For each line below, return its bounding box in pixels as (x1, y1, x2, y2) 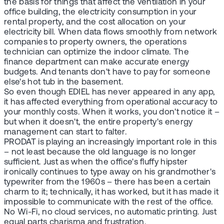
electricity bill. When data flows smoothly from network (4, 27, 217, 36)
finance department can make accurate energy (4, 57, 189, 66)
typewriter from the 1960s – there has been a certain (4, 177, 211, 186)
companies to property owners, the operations (4, 37, 187, 46)
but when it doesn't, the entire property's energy (4, 117, 193, 126)
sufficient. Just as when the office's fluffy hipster (4, 157, 188, 166)
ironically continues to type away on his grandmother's (4, 167, 216, 176)
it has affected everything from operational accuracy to (4, 97, 218, 106)
